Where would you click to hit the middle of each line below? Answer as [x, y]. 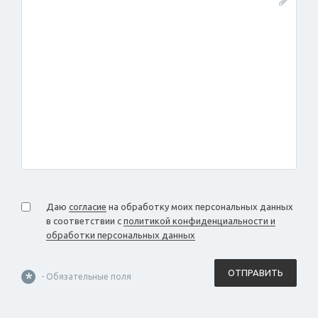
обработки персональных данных [121, 235]
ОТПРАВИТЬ [256, 273]
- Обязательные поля [85, 277]
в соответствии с [85, 221]
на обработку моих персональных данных [200, 207]
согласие [88, 207]
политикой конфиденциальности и [199, 221]
